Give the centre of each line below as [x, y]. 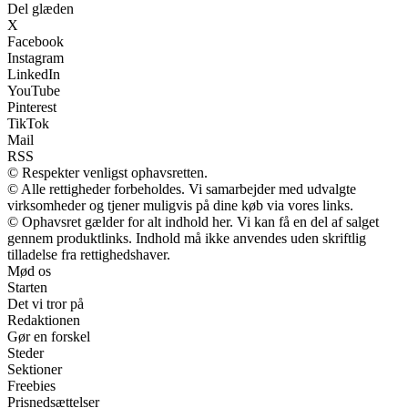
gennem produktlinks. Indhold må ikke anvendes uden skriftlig [187, 239]
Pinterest [32, 107]
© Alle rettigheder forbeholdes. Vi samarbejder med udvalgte [182, 189]
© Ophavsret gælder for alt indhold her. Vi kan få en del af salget [193, 222]
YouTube [34, 91]
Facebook [36, 42]
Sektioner [35, 370]
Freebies [31, 386]
